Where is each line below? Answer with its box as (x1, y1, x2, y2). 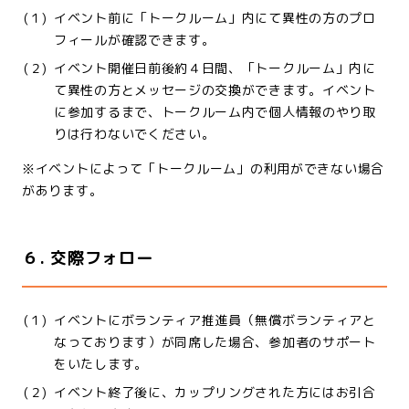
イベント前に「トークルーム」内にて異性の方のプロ (54, 9, 376, 26)
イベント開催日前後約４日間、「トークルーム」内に (54, 59, 376, 77)
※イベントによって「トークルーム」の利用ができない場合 (22, 160, 384, 177)
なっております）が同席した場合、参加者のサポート (54, 333, 376, 351)
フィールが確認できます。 (54, 31, 215, 48)
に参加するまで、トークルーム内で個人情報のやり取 (54, 103, 376, 121)
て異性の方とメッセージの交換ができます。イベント (54, 81, 376, 99)
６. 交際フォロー (22, 246, 153, 269)
